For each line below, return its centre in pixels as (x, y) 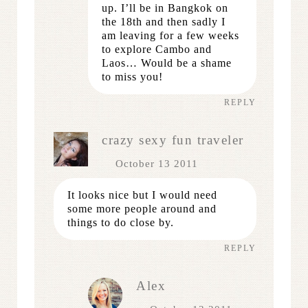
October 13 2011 (157, 163)
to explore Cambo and (157, 49)
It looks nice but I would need (142, 195)
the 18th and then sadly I (164, 21)
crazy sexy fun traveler (173, 140)
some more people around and (142, 208)
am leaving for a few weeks (170, 35)
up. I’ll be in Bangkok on (165, 8)
